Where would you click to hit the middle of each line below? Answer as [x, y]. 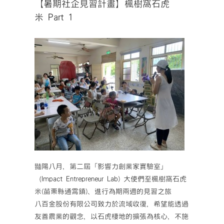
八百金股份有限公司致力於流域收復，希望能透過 [111, 204]
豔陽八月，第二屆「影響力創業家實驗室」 [101, 167]
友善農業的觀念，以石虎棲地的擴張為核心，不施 [111, 217]
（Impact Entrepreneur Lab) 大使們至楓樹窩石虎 [110, 179]
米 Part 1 [53, 17]
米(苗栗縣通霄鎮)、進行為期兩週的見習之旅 [103, 192]
